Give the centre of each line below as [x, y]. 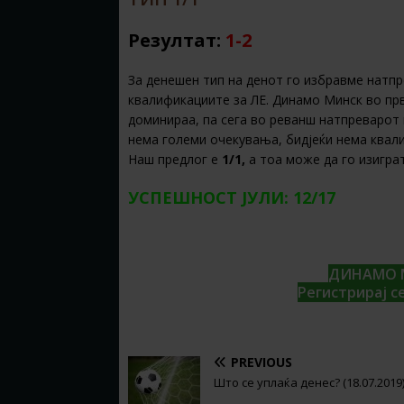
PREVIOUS [262, 362]
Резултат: [177, 41]
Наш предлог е [175, 160]
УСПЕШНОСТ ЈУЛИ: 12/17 [232, 198]
